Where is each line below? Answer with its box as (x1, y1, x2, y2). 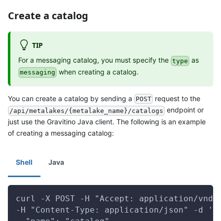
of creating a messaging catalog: (8, 128, 114, 137)
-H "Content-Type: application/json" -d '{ (16, 205, 218, 215)
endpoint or (165, 106, 204, 114)
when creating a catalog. (57, 67, 139, 76)
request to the (153, 94, 201, 103)
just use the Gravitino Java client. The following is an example (8, 117, 206, 126)
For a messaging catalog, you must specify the (18, 56, 171, 65)
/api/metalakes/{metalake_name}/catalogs (9, 107, 164, 114)
